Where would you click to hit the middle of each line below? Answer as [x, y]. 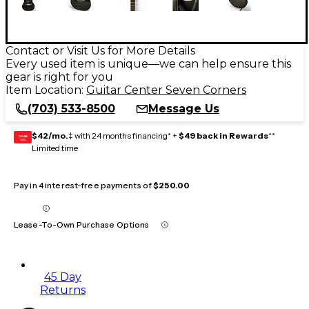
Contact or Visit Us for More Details [100, 50]
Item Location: [46, 90]
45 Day [63, 277]
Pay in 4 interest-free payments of [84, 185]
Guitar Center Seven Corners [166, 90]
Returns [63, 290]
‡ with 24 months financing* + [123, 135]
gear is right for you [59, 77]
